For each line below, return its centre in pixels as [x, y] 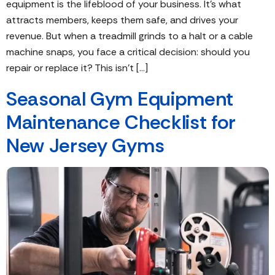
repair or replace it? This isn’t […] [77, 68]
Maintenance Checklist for [121, 122]
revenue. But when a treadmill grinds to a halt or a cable [130, 36]
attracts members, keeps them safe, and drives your [122, 20]
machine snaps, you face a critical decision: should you [128, 52]
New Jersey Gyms [85, 145]
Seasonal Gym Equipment [120, 99]
